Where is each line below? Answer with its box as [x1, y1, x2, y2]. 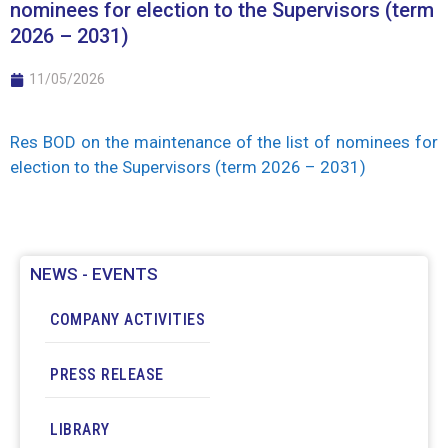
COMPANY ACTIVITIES [50, 309, 205, 329]
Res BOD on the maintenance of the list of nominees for [10, 132, 438, 152]
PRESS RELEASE [50, 364, 164, 384]
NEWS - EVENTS [30, 263, 158, 284]
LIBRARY [50, 419, 110, 439]
